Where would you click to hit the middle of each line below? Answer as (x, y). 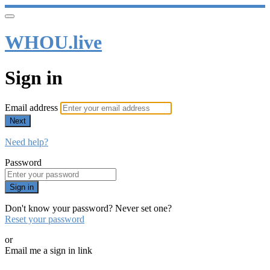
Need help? (27, 142)
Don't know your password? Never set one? (88, 209)
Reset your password (45, 219)
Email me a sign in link (49, 251)
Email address (33, 108)
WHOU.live (53, 42)
